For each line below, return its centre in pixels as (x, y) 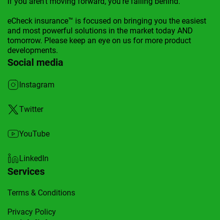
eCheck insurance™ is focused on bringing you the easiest (107, 21)
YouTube (34, 134)
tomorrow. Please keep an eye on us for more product (99, 40)
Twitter (31, 110)
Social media (35, 62)
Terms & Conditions (41, 192)
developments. (33, 50)
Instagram (37, 85)
